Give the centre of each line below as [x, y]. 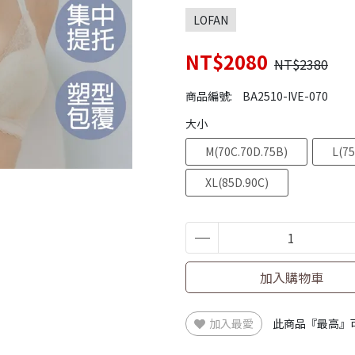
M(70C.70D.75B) [246, 151]
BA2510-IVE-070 [285, 96]
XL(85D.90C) [237, 182]
